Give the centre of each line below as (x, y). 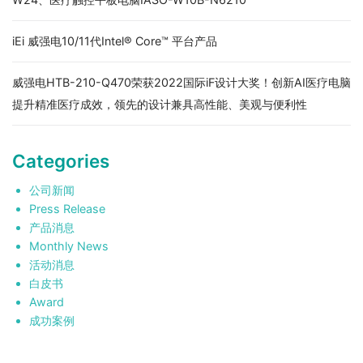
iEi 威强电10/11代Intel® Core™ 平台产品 (115, 41)
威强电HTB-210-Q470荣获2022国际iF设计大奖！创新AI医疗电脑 (181, 83)
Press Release (67, 209)
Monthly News (68, 246)
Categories (61, 161)
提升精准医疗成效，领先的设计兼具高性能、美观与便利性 (160, 105)
